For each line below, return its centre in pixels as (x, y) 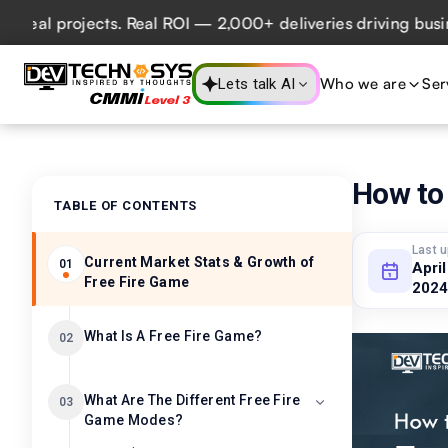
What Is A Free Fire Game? (173, 336)
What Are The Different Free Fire (192, 400)
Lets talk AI (257, 84)
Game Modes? (134, 420)
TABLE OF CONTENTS (126, 205)
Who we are (362, 83)
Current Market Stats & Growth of (199, 262)
